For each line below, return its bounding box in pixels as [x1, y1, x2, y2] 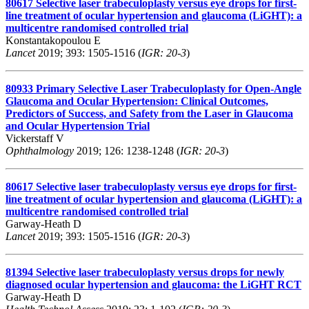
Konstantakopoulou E [6, 34, 101, 46]
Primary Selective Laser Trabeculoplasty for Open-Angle [36, 82, 301, 94]
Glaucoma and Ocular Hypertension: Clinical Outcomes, [6, 94, 268, 107]
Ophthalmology [6, 144, 74, 157]
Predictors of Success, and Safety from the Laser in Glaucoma [6, 107, 293, 119]
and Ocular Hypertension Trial [6, 119, 150, 132]
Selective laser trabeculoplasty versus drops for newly [36, 266, 284, 278]
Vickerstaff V [6, 132, 64, 144]
